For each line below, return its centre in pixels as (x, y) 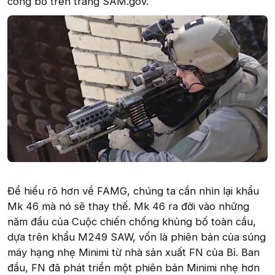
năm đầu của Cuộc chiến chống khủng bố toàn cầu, (132, 221)
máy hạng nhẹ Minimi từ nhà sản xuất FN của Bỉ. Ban (134, 252)
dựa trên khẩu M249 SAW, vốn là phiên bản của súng (137, 237)
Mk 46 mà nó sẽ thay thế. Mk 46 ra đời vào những (128, 206)
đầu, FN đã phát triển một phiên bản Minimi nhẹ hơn (134, 267)
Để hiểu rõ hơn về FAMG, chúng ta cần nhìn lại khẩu (133, 191)
